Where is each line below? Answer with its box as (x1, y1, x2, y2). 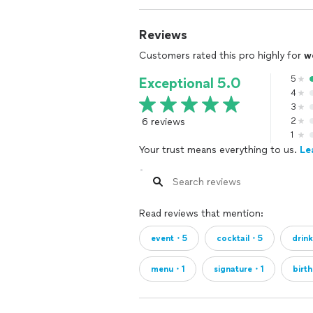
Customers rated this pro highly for (139, 50, 304, 61)
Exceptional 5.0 (139, 75, 241, 92)
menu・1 (151, 264, 184, 274)
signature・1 (214, 264, 263, 274)
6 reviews (142, 116, 185, 128)
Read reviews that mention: (139, 208, 263, 219)
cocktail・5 (217, 233, 263, 243)
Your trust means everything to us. (139, 144, 300, 156)
